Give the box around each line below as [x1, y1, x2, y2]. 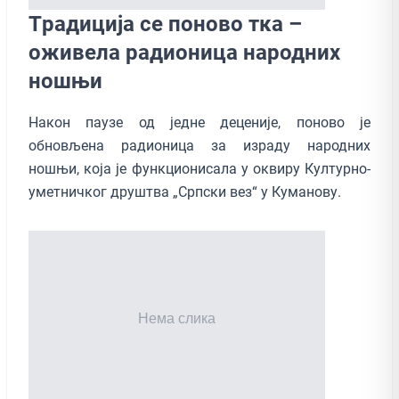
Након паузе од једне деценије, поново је [28, 113, 370, 131]
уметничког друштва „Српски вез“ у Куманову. [28, 183, 341, 200]
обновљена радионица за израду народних [28, 136, 370, 154]
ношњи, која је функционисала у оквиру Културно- [28, 159, 370, 177]
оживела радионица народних [28, 39, 340, 65]
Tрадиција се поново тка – [28, 11, 302, 37]
